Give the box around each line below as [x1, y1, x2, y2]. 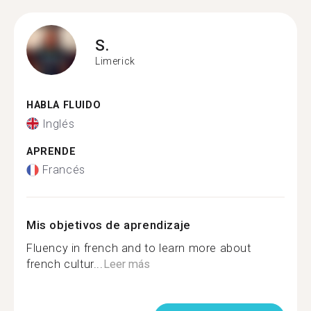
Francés [42, 163, 85, 176]
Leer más [103, 258, 150, 271]
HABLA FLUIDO [26, 99, 101, 111]
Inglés [42, 117, 75, 131]
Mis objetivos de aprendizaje [26, 218, 191, 232]
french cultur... [26, 258, 103, 271]
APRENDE [26, 145, 76, 158]
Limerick [95, 55, 135, 67]
